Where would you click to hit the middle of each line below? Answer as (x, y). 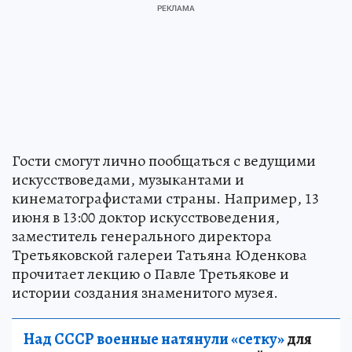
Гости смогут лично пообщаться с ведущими (164, 161)
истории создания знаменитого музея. (145, 293)
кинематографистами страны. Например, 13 (165, 198)
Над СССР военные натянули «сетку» (154, 339)
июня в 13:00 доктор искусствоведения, (146, 217)
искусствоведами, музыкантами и (128, 180)
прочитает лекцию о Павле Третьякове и (150, 274)
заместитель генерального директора (142, 236)
